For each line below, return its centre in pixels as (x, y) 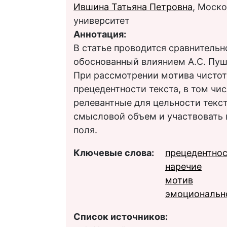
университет (102, 20)
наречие (183, 166)
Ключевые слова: (115, 153)
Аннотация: (101, 34)
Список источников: (122, 216)
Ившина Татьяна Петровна (133, 7)
